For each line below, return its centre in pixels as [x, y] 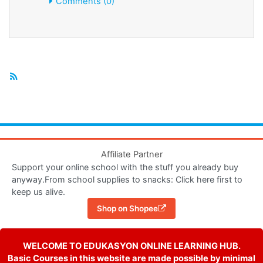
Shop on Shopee [127, 209]
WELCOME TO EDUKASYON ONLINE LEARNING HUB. [131, 246]
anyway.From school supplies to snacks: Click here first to [127, 180]
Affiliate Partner [131, 155]
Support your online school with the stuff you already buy [125, 167]
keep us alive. [38, 192]
